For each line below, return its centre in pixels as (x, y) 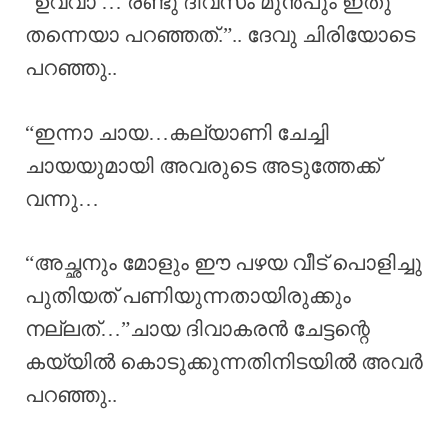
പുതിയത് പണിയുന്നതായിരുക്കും (188, 296)
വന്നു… (62, 198)
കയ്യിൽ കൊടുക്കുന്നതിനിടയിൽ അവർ (224, 362)
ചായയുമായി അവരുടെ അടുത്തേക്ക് (202, 165)
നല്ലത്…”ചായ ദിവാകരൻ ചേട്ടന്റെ (197, 329)
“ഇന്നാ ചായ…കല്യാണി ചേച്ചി (177, 132)
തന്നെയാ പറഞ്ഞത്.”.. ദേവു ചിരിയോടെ (220, 35)
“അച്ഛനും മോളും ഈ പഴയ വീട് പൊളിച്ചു (223, 263)
